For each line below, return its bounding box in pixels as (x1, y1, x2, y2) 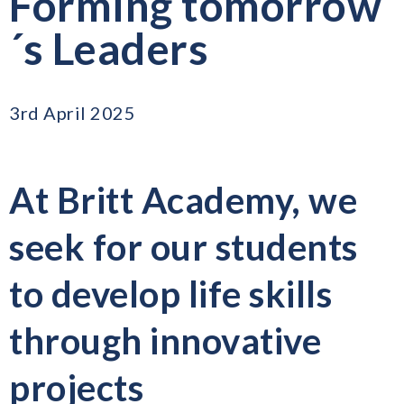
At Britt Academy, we (9, 179, 357, 223)
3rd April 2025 (9, 102, 135, 124)
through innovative (9, 319, 321, 363)
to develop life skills (9, 272, 332, 317)
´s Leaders (9, 23, 208, 75)
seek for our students (9, 225, 358, 270)
